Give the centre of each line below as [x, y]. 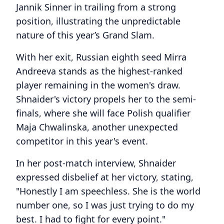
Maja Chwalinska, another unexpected [97, 127]
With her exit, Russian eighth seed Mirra [101, 57]
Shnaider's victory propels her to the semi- [106, 99]
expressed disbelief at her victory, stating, [105, 177]
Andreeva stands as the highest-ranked [99, 71]
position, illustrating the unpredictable [98, 21]
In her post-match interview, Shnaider [96, 163]
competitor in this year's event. [82, 141]
